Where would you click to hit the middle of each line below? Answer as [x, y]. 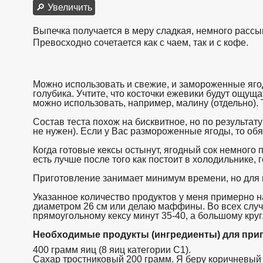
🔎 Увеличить [64, 7]
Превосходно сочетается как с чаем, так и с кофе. [141, 42]
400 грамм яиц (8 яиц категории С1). [112, 249]
